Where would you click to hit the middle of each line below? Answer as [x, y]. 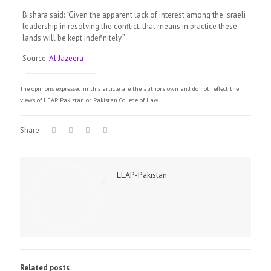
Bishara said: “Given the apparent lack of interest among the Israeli [134, 15]
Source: [35, 58]
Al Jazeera [66, 58]
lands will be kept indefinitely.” [73, 38]
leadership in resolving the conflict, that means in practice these [129, 26]
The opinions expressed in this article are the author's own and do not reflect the [129, 88]
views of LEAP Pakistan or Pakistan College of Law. [90, 100]
